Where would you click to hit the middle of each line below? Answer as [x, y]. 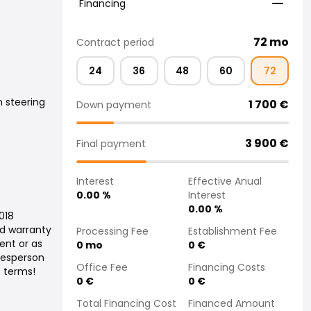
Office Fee [102, 267]
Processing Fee [112, 231]
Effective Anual [225, 181]
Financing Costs [227, 267]
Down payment [114, 105]
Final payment [111, 144]
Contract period [115, 42]
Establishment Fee [233, 231]
